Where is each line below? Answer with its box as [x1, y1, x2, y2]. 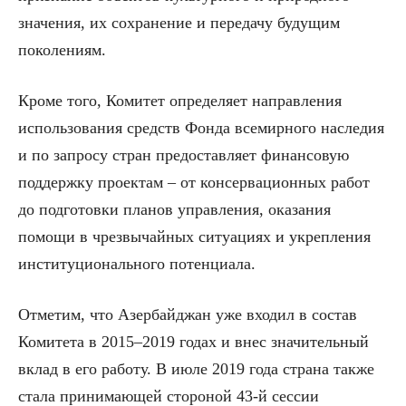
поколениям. [18, 40, 106, 59]
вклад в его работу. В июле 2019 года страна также [18, 359, 374, 378]
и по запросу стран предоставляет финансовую [18, 145, 349, 164]
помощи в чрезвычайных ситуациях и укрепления [18, 227, 371, 246]
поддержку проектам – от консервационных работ [18, 172, 370, 191]
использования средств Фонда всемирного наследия [18, 118, 384, 137]
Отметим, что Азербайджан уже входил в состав [18, 304, 357, 324]
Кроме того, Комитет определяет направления [18, 91, 342, 110]
